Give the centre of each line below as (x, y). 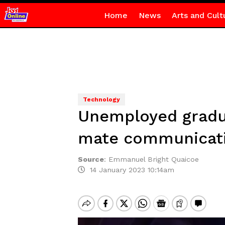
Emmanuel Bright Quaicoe (153, 159)
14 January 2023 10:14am (129, 170)
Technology (101, 99)
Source (91, 159)
